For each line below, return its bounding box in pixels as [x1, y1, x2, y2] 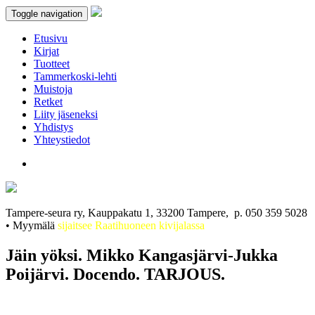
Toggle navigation [11, 8, 82, 19]
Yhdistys [34, 121, 73, 133]
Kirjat [34, 45, 59, 57]
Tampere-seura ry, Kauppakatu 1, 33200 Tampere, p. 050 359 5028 [6, 207, 307, 219]
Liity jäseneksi [34, 108, 98, 120]
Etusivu [34, 32, 67, 44]
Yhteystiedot [34, 134, 90, 146]
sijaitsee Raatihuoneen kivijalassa [55, 219, 205, 231]
